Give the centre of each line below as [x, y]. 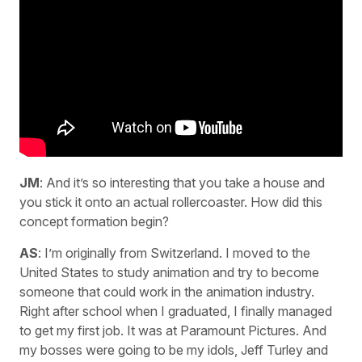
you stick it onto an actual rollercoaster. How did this [171, 202]
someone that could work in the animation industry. [167, 291]
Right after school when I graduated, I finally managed [176, 311]
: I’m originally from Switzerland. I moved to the [174, 253]
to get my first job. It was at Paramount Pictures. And [173, 330]
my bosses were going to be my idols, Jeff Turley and [174, 349]
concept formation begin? [94, 222]
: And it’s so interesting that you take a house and [182, 183]
